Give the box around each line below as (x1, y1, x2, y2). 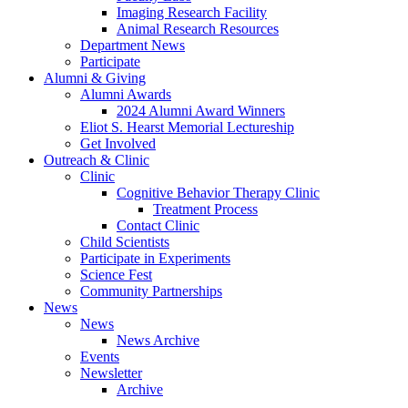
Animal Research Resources (117, 20, 279, 36)
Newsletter (80, 364, 142, 381)
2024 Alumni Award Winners (117, 102, 285, 118)
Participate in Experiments (80, 250, 230, 266)
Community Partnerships (80, 282, 222, 299)
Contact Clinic (117, 217, 199, 233)
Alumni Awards (80, 86, 171, 102)
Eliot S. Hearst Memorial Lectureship (80, 118, 294, 135)
